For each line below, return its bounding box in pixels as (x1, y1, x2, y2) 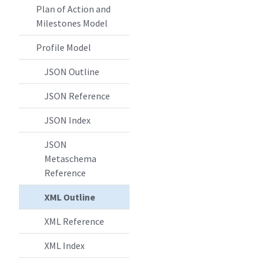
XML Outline (44, 191, 96, 203)
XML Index (44, 240, 85, 251)
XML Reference (44, 215, 105, 227)
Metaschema (44, 153, 97, 164)
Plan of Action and (35, 3, 111, 15)
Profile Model (35, 41, 91, 53)
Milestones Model (35, 17, 108, 29)
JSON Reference (44, 90, 111, 102)
